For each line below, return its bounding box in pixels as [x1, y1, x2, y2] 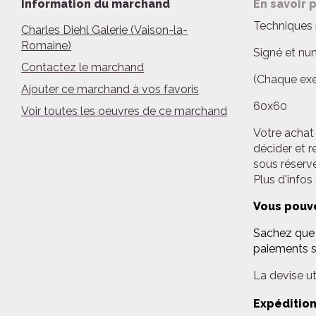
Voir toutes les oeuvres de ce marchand [21, 104, 227, 118]
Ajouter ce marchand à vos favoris [21, 83, 199, 96]
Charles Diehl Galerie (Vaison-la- [21, 23, 188, 37]
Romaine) [21, 39, 71, 52]
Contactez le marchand [21, 61, 144, 74]
